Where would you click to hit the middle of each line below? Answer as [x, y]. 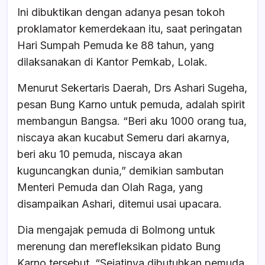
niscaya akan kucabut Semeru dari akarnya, [123, 137]
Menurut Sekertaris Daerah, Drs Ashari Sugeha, [132, 88]
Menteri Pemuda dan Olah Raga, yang [110, 187]
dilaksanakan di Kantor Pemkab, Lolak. [112, 62]
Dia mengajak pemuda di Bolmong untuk [116, 230]
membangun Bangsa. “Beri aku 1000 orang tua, [132, 121]
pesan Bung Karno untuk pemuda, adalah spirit [131, 104]
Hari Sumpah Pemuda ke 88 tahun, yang [116, 45]
